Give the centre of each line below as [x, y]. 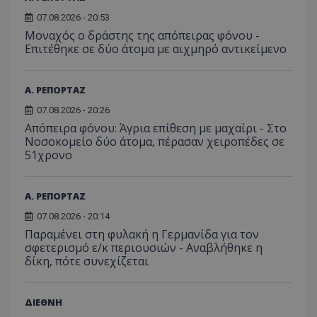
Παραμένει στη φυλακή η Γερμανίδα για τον [142, 234]
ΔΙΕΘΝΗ [44, 302]
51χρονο [48, 155]
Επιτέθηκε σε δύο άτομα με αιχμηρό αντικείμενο [156, 48]
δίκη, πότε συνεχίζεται [87, 261]
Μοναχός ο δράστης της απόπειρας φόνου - [142, 35]
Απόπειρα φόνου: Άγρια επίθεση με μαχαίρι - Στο [156, 128]
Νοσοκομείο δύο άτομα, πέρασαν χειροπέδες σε [155, 141]
